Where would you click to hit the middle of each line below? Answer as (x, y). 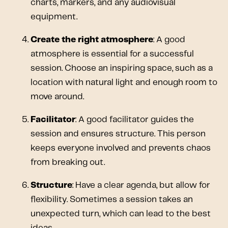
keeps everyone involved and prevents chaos (121, 148)
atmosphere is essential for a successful (112, 54)
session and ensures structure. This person (118, 134)
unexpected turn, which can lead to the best (121, 213)
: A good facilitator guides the (135, 119)
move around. (57, 96)
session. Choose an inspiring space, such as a (122, 68)
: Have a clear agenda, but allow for (141, 185)
